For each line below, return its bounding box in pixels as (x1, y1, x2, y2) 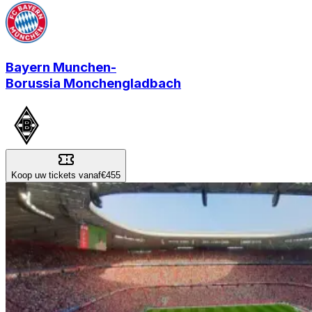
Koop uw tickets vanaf (11, 169, 101, 180)
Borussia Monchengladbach (6, 75, 181, 92)
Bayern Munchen (6, 59, 111, 76)
